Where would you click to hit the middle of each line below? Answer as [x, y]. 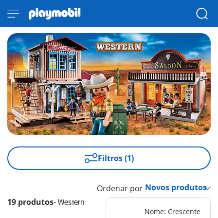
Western [72, 203]
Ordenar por [120, 189]
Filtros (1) [116, 158]
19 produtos [30, 202]
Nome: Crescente [172, 212]
